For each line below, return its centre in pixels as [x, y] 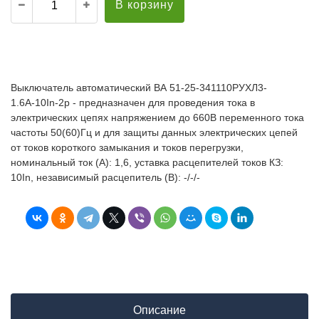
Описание [159, 310]
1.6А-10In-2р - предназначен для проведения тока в [133, 103]
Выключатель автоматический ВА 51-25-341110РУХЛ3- [139, 88]
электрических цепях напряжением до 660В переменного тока [157, 118]
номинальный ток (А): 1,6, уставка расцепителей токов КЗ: [147, 163]
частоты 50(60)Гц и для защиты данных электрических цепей [154, 133]
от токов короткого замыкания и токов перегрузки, [127, 148]
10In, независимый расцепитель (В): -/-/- [105, 178]
